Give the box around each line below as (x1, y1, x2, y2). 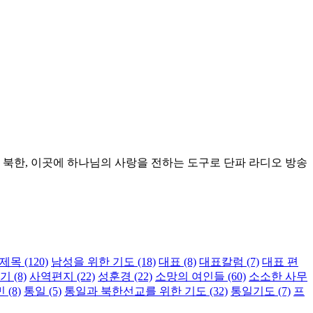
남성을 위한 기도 (51, 256, 135, 268)
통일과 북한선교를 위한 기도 (64, 285, 207, 298)
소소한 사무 (249, 270, 307, 283)
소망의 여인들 (155, 270, 225, 283)
